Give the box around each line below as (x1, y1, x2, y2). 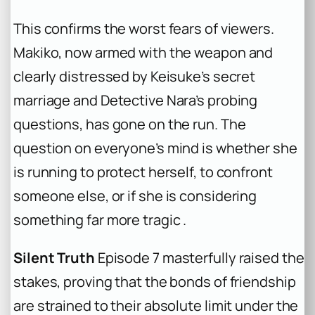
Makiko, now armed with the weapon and (13, 43, 274, 63)
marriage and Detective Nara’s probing (13, 91, 258, 110)
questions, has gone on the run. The (13, 115, 246, 134)
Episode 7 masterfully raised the (94, 248, 304, 268)
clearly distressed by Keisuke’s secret (13, 67, 256, 86)
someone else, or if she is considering (13, 186, 257, 206)
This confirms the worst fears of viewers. (13, 19, 274, 39)
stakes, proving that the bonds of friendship (13, 272, 296, 292)
